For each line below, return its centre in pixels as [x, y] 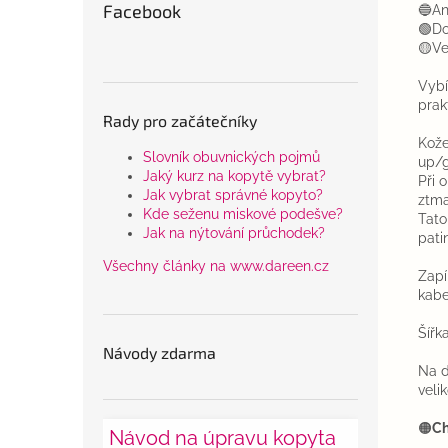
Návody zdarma [159, 352]
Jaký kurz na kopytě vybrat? [234, 176]
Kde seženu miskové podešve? [243, 214]
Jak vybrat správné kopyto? [233, 195]
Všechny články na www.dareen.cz [216, 266]
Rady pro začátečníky [180, 120]
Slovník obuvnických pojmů [231, 157]
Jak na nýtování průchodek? [234, 233]
